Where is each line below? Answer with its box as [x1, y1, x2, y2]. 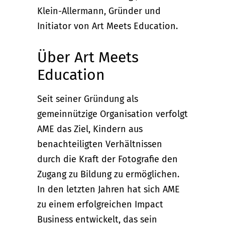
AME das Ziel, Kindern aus [37, 123, 143, 135]
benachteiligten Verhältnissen [37, 138, 162, 150]
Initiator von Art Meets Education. [37, 20, 178, 32]
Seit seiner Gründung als [37, 93, 138, 104]
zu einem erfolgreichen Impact [37, 198, 163, 210]
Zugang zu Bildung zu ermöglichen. [37, 168, 179, 180]
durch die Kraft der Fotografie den [37, 153, 178, 165]
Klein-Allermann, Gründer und [37, 5, 161, 17]
